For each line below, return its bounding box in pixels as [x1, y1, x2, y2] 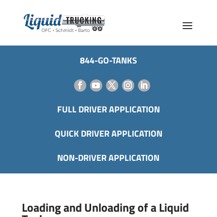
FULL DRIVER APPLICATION [57, 103, 160, 116]
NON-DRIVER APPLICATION [57, 151, 160, 164]
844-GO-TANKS [79, 54, 137, 67]
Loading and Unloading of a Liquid [21, 199, 189, 216]
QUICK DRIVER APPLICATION [54, 127, 162, 140]
